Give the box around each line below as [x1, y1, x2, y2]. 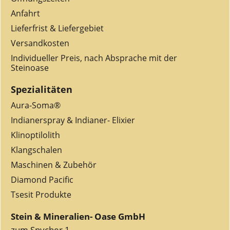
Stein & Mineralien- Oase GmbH [11, 210, 145, 222]
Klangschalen [11, 144, 62, 156]
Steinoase [11, 62, 49, 73]
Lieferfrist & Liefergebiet [11, 23, 104, 34]
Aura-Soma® [11, 100, 61, 111]
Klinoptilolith [11, 129, 60, 141]
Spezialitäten [11, 83, 72, 95]
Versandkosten [11, 37, 69, 49]
